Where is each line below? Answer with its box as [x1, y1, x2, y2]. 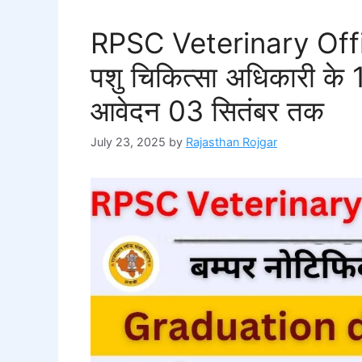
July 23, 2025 [90, 135, 166, 149]
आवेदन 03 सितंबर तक [90, 94, 324, 128]
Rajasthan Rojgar [186, 135, 277, 149]
